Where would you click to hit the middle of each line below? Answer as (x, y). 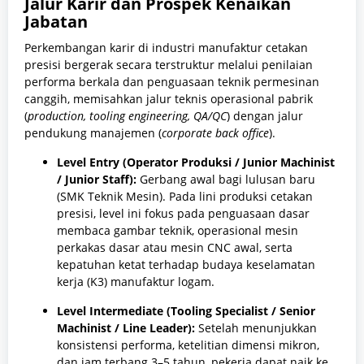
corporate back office (215, 133)
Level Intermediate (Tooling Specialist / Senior (186, 311)
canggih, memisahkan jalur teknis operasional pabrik (169, 99)
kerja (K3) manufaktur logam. (136, 282)
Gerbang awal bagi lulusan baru (226, 180)
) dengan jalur (265, 116)
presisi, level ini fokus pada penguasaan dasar (183, 214)
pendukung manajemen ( (93, 133)
